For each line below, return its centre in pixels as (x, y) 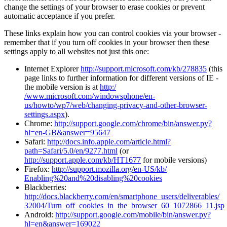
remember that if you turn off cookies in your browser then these (107, 42)
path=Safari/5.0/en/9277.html (71, 150)
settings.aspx (45, 114)
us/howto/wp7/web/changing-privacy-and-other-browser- (116, 105)
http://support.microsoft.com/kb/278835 (144, 68)
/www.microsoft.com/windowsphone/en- (90, 96)
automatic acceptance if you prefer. (60, 16)
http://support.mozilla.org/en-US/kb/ (109, 169)
